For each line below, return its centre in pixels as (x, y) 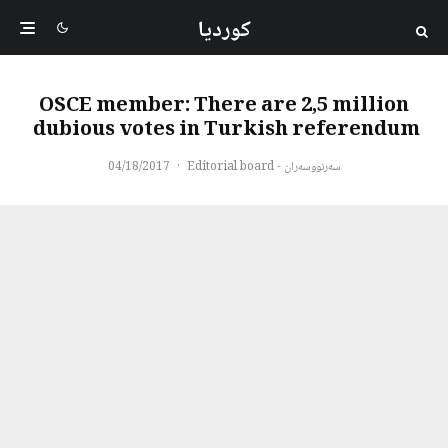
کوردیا (224, 31)
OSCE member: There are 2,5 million (224, 107)
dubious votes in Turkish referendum (226, 131)
